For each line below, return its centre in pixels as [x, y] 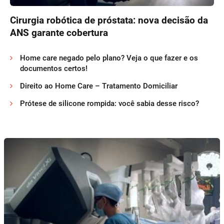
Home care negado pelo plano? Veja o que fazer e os [109, 58]
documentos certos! [54, 69]
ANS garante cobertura [59, 33]
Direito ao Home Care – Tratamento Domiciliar [99, 86]
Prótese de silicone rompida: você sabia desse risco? [109, 104]
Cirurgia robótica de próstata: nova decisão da [109, 20]
